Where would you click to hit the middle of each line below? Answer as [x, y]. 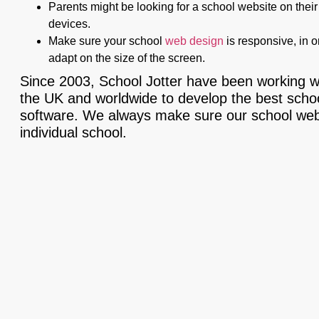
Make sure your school [107, 41]
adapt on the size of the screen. [127, 58]
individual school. [73, 132]
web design [194, 41]
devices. [69, 23]
